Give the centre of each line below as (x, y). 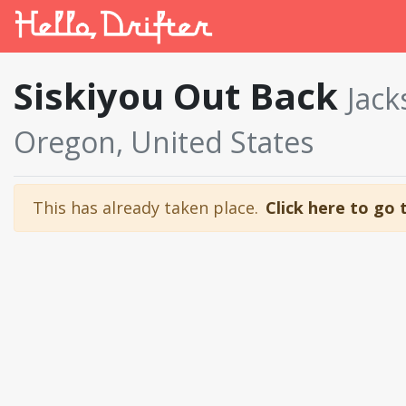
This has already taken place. (145, 208)
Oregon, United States (164, 142)
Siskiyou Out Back (180, 96)
